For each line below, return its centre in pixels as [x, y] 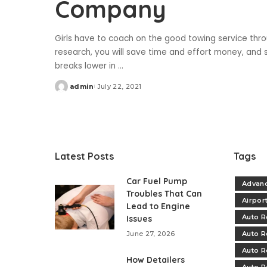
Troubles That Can [164, 194]
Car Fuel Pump [157, 181]
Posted [69, 91]
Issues [139, 219]
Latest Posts [84, 156]
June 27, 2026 [151, 234]
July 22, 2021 [119, 87]
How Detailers [156, 260]
